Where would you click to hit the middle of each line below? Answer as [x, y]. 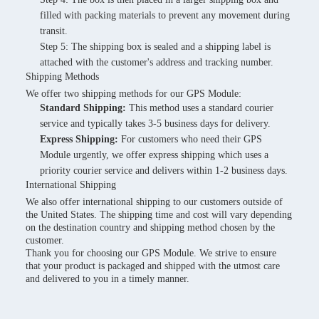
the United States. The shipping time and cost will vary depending [159, 215]
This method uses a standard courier [201, 108]
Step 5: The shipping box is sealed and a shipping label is [155, 47]
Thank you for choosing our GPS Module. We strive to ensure [151, 253]
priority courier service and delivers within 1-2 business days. [164, 171]
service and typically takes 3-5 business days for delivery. [155, 124]
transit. [54, 31]
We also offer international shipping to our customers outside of [154, 202]
